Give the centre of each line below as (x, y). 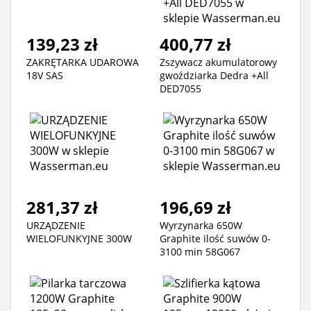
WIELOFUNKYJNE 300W (79, 239)
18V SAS (45, 76)
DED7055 (180, 89)
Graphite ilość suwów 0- (215, 239)
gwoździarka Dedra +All (214, 76)
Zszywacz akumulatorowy (218, 62)
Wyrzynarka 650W (201, 226)
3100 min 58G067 (200, 252)
